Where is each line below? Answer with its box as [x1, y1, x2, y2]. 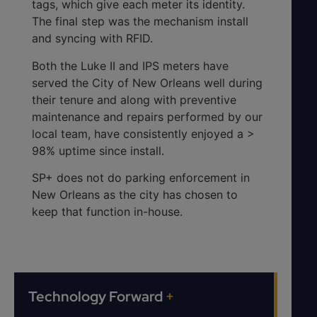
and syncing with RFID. [32, 31, 153, 46]
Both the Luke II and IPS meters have [32, 58, 229, 73]
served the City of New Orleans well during [32, 75, 263, 90]
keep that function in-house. [32, 204, 183, 219]
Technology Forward [28, 287, 166, 306]
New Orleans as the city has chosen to [32, 187, 238, 202]
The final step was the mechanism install [32, 14, 248, 29]
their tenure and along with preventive [32, 92, 236, 107]
